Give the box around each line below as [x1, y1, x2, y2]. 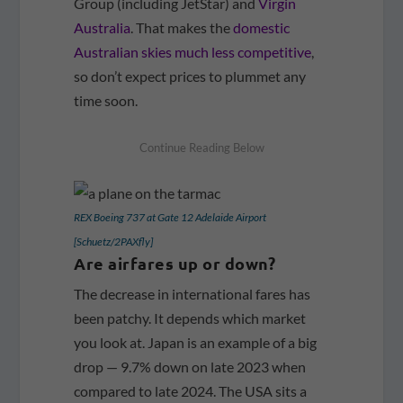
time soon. [74, 92, 139, 110]
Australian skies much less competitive [74, 43, 312, 61]
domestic [233, 19, 291, 37]
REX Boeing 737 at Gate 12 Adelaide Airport [74, 210, 267, 224]
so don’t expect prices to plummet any [74, 67, 307, 85]
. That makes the [130, 19, 234, 37]
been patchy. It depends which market [74, 309, 307, 327]
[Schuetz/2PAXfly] [74, 234, 154, 248]
